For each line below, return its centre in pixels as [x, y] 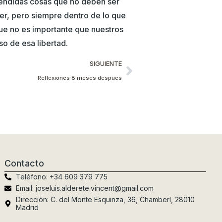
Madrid [27, 208]
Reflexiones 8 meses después [80, 78]
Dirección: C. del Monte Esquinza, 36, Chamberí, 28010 [105, 200]
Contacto [25, 164]
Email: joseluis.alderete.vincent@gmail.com [84, 188]
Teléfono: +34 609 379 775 [61, 177]
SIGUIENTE [106, 63]
